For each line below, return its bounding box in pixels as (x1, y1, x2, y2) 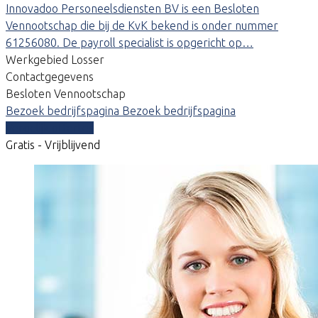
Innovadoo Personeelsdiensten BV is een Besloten (6, 1, 259, 15)
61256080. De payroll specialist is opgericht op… (6, 35, 253, 49)
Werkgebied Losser (6, 53, 104, 66)
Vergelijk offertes (6, 121, 94, 134)
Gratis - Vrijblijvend (6, 138, 100, 151)
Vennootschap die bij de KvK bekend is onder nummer (6, 18, 278, 32)
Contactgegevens (6, 70, 94, 83)
